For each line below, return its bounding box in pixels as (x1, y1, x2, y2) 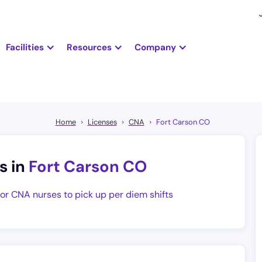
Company (134, 41, 176, 53)
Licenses (87, 117, 117, 127)
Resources (66, 41, 112, 53)
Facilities (5, 41, 44, 53)
